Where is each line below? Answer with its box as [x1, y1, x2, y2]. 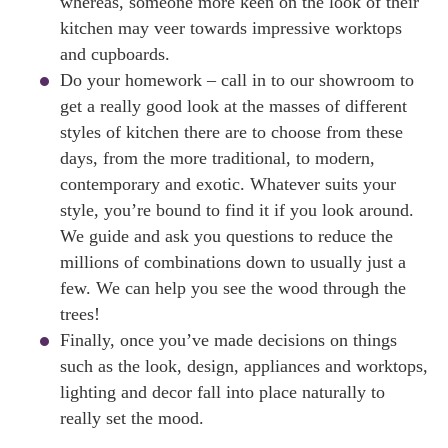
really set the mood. [60, 408, 204, 428]
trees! [60, 304, 100, 324]
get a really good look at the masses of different [60, 96, 407, 116]
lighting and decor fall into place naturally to [60, 382, 385, 402]
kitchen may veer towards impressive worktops [60, 18, 402, 38]
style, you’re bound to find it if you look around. [60, 200, 414, 220]
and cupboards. [60, 44, 170, 64]
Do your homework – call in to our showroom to [60, 70, 414, 90]
